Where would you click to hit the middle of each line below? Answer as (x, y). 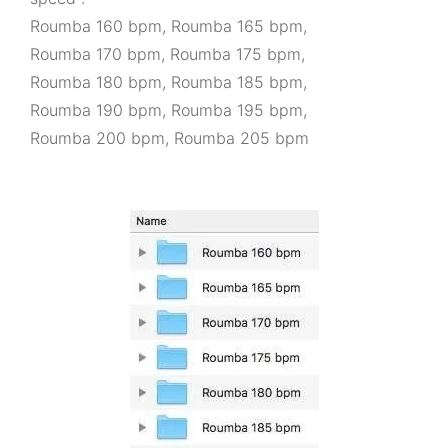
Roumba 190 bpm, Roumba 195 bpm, (171, 110)
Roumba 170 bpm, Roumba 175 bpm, (170, 54)
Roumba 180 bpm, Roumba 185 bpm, (171, 82)
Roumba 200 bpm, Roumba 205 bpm (169, 138)
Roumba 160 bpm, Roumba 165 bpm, (171, 26)
